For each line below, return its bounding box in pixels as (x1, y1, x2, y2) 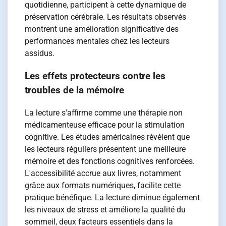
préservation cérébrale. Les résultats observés (25, 12, 187, 22)
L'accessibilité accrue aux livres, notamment (25, 168, 182, 178)
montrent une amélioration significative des (25, 24, 179, 34)
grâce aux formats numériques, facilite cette (25, 180, 181, 190)
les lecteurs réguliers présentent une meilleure (25, 144, 186, 154)
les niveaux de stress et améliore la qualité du (25, 204, 186, 214)
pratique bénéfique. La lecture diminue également (25, 192, 200, 202)
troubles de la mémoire (25, 84, 125, 96)
